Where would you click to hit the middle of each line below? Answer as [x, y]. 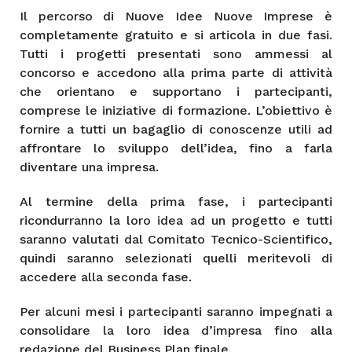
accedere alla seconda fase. [106, 277]
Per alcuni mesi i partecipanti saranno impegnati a [176, 311]
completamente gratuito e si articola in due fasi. [176, 35]
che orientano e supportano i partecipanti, [176, 91]
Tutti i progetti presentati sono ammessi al [176, 53]
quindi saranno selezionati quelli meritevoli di [176, 258]
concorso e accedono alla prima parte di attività [176, 72]
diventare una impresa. [89, 167]
